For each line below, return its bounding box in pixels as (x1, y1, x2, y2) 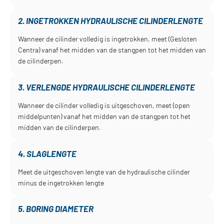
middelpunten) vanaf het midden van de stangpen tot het (17, 112, 190, 121)
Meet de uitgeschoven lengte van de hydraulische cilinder (17, 167, 190, 176)
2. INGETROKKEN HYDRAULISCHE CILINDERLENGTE (17, 15, 203, 26)
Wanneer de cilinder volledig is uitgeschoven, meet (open (17, 101, 190, 110)
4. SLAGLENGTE (17, 148, 76, 158)
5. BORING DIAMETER (17, 203, 93, 214)
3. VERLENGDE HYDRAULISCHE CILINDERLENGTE (17, 82, 195, 92)
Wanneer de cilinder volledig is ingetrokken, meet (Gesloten (17, 34, 197, 43)
